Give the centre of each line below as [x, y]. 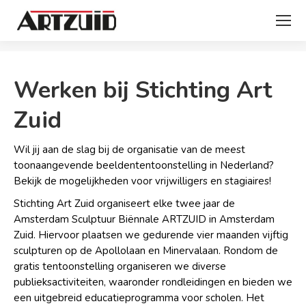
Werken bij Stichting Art [143, 90]
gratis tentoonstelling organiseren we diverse [120, 266]
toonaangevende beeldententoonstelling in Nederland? [144, 165]
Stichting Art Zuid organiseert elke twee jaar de [124, 204]
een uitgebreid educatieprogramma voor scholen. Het [139, 298]
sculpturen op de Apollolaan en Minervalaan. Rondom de [146, 251]
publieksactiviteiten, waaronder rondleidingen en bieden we [153, 282]
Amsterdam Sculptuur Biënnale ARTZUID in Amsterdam [144, 219]
